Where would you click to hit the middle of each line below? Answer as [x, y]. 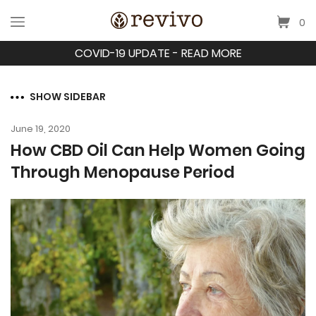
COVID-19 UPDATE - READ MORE [158, 53]
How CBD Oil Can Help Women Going [158, 150]
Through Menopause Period [123, 172]
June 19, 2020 [41, 128]
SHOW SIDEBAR [68, 96]
